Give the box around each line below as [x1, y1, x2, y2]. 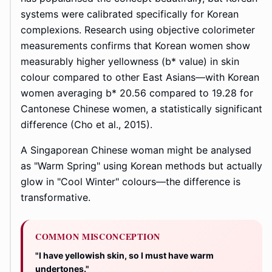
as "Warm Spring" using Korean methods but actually [21, 160, 262, 172]
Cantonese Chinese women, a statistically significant [21, 103, 262, 115]
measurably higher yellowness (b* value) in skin [21, 55, 239, 68]
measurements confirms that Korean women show [21, 39, 250, 52]
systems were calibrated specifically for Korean [21, 8, 239, 21]
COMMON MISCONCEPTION [35, 230, 160, 243]
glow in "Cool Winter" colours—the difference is [21, 175, 240, 188]
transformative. [21, 191, 90, 204]
